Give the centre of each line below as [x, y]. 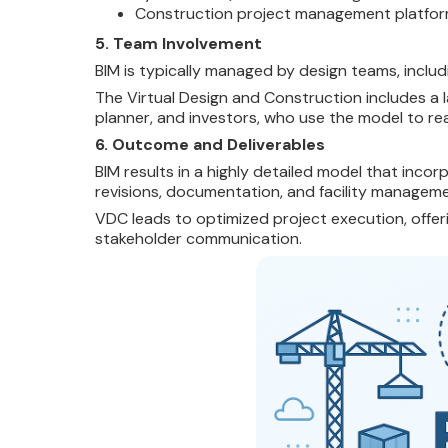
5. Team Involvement [178, 43]
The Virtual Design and [177, 97]
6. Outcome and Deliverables [209, 144]
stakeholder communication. [198, 238]
